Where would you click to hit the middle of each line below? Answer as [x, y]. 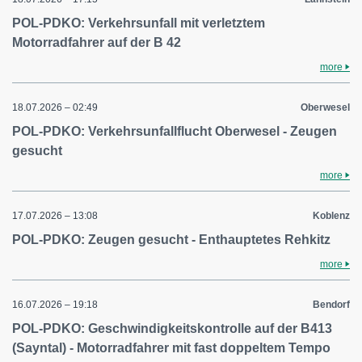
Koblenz [331, 216]
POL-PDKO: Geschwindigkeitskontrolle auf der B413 [172, 329]
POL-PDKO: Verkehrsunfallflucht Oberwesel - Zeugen [175, 132]
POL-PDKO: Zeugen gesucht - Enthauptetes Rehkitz [171, 240]
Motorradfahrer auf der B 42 [97, 43]
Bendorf [331, 305]
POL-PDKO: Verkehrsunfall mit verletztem [139, 23]
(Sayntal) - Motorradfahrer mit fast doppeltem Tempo [171, 348]
